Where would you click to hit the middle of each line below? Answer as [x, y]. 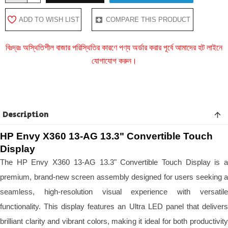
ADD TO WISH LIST [49, 19]
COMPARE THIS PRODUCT [148, 19]
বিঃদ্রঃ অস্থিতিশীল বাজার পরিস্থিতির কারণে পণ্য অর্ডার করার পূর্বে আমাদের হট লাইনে [114, 47]
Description [25, 115]
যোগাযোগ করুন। [114, 61]
